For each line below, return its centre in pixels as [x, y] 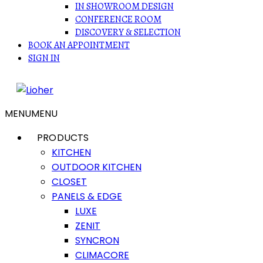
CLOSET [69, 182]
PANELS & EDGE [87, 196]
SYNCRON [97, 240]
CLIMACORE [102, 255]
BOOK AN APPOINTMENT [79, 45]
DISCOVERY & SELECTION [128, 32]
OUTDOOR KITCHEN [97, 167]
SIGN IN [44, 58]
